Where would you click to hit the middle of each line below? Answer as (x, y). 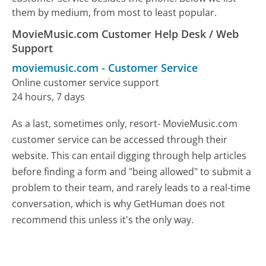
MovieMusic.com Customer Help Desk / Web (126, 34)
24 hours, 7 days (49, 97)
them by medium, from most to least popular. (115, 13)
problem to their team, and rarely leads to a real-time (132, 188)
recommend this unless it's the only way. (103, 220)
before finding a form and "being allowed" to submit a (132, 172)
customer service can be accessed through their (120, 140)
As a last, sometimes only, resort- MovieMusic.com (125, 124)
